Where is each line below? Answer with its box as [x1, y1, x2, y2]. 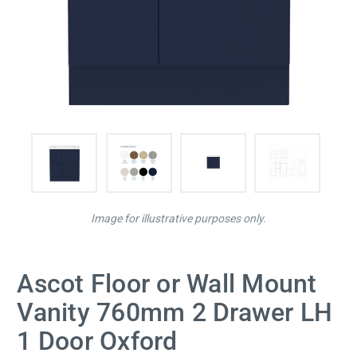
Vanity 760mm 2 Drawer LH [17, 297, 333, 328]
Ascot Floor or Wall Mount [17, 269, 317, 300]
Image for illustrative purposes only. [91, 212, 266, 226]
